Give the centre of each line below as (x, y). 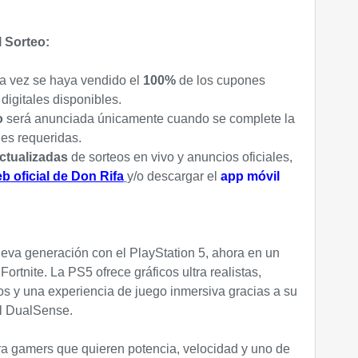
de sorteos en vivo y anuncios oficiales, (180, 157)
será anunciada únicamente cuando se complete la (150, 119)
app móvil (250, 176)
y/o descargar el (173, 176)
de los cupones (222, 80)
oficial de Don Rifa (67, 176)
